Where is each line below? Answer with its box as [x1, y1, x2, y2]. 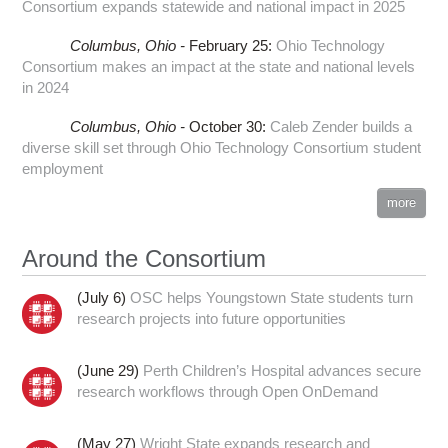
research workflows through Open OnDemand [77, 382, 379, 400]
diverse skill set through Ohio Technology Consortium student [22, 138, 422, 156]
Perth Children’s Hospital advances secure [143, 361, 422, 379]
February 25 [188, 36, 268, 54]
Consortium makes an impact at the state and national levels [22, 57, 416, 75]
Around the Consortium [22, 244, 267, 272]
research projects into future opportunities [77, 309, 347, 327]
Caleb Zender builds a [269, 117, 412, 135]
